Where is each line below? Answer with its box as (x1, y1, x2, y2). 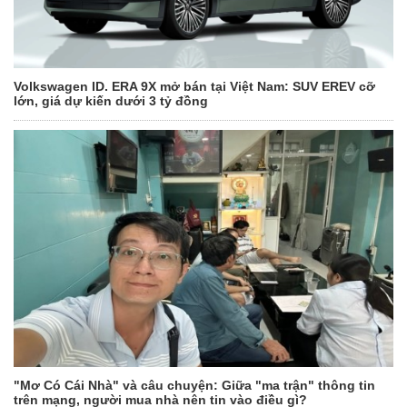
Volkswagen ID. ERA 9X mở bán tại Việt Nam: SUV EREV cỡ (14, 79, 375, 94)
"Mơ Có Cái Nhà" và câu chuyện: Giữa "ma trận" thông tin (14, 378, 375, 393)
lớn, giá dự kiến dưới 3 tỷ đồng (14, 94, 208, 109)
